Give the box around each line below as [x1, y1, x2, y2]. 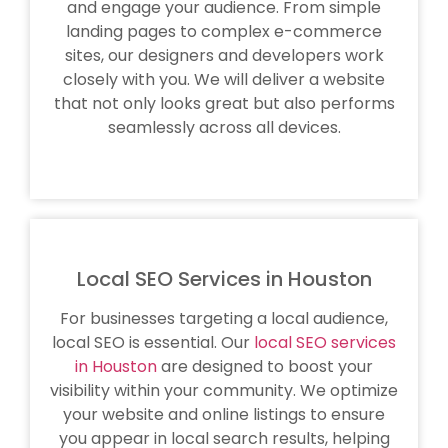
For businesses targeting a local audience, [60, 307, 388, 331]
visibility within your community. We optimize [50, 379, 398, 403]
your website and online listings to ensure [63, 403, 385, 427]
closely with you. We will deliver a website [63, 68, 385, 92]
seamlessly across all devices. [107, 116, 341, 140]
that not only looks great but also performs [53, 92, 395, 116]
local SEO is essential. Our [52, 331, 254, 355]
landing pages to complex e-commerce [66, 20, 382, 44]
